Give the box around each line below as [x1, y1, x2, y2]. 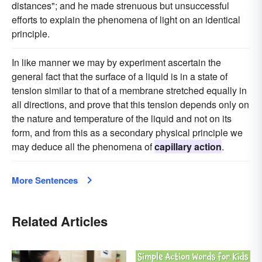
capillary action [154, 140, 222, 154]
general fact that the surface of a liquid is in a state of [12, 70, 227, 84]
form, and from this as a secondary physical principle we [12, 126, 243, 140]
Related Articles [12, 212, 108, 231]
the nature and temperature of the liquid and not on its [12, 112, 232, 126]
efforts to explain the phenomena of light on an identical [12, 13, 240, 27]
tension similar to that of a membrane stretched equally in [12, 84, 247, 98]
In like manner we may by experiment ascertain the [12, 56, 221, 70]
